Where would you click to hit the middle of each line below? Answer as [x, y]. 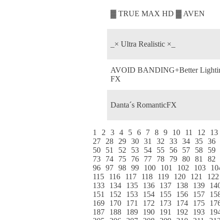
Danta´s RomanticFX [144, 105]
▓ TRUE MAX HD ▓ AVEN [158, 13]
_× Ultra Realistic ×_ [143, 44]
